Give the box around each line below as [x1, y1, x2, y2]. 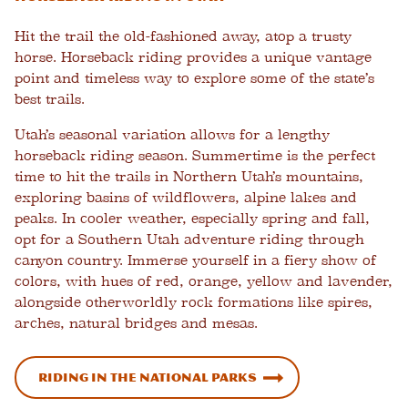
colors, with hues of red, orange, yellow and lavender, [15, 273, 393, 290]
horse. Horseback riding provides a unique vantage [15, 49, 372, 66]
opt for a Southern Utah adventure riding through [15, 231, 364, 248]
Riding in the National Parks [38, 371, 257, 384]
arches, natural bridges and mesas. [15, 315, 258, 331]
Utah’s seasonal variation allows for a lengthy [15, 127, 330, 143]
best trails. [15, 91, 85, 107]
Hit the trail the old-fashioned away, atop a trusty [15, 28, 352, 45]
